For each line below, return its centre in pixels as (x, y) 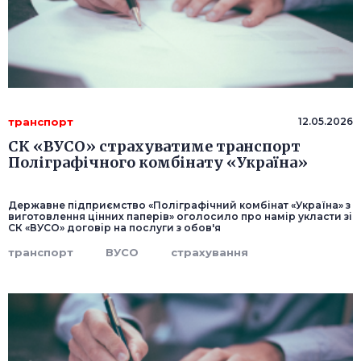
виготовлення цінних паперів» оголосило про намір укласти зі (180, 217)
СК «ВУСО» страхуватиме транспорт (154, 147)
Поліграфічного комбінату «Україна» (158, 163)
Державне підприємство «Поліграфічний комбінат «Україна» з (179, 205)
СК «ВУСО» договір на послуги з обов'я (114, 228)
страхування (210, 253)
